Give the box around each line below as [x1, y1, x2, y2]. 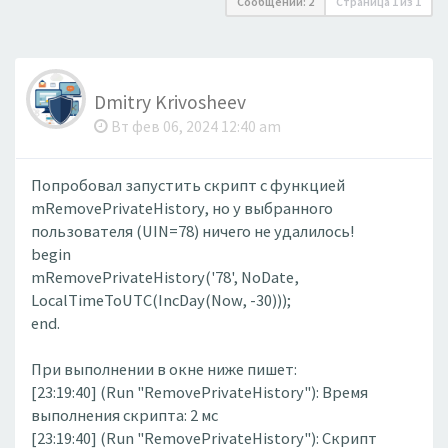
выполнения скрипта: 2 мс [31, 404, 218, 426]
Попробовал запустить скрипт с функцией [31, 174, 345, 196]
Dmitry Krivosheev [94, 89, 246, 114]
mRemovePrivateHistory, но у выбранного [31, 197, 333, 219]
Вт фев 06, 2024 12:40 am [108, 116, 281, 136]
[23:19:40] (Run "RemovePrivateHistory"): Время [31, 381, 368, 403]
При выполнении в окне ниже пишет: [31, 358, 297, 380]
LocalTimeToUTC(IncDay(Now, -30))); [31, 289, 291, 311]
